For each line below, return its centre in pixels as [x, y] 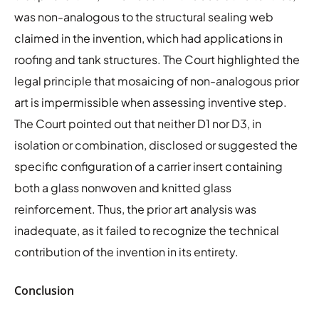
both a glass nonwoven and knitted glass [123, 187]
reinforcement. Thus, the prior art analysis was [135, 209]
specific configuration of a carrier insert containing [148, 166]
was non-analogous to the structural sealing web [144, 16]
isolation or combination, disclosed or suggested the [156, 145]
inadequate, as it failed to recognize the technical [147, 230]
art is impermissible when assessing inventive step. [151, 102]
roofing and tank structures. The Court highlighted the [157, 59]
